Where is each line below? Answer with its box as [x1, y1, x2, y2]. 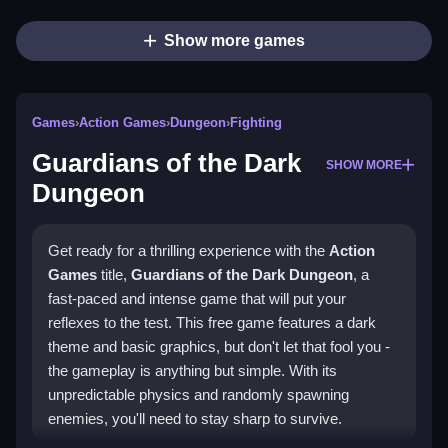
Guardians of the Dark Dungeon [131, 266, 353, 284]
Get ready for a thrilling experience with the [48, 242, 329, 260]
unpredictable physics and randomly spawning [48, 386, 349, 404]
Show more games [163, 32, 305, 50]
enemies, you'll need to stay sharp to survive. [48, 410, 342, 428]
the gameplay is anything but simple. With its [48, 362, 337, 380]
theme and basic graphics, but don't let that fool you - [48, 338, 390, 356]
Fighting [230, 115, 282, 131]
